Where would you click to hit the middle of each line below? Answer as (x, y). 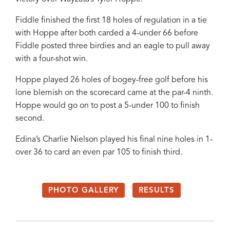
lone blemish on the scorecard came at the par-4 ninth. (114, 93)
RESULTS (156, 190)
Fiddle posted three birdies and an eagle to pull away (113, 46)
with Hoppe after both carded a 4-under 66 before (107, 33)
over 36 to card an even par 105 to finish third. (99, 152)
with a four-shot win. (52, 59)
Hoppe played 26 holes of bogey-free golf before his (112, 80)
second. (30, 118)
